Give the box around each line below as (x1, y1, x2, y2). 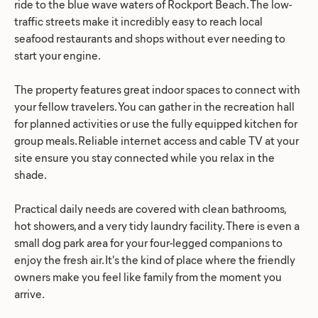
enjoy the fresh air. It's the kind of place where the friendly (14, 251, 295, 267)
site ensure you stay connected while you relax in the (14, 149, 275, 165)
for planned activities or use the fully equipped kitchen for (14, 115, 297, 131)
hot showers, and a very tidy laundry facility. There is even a (14, 217, 300, 233)
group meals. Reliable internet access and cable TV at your (14, 132, 299, 148)
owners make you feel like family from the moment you (14, 268, 282, 284)
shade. (14, 166, 47, 182)
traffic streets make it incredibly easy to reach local (14, 13, 263, 28)
